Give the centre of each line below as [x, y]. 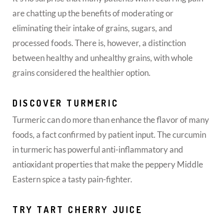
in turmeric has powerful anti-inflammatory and [98, 149]
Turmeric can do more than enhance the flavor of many [111, 119]
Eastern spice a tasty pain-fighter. [72, 179]
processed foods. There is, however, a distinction [99, 43]
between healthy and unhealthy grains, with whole [103, 57]
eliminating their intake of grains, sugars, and [92, 28]
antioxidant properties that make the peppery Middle [108, 164]
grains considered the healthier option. [82, 72]
